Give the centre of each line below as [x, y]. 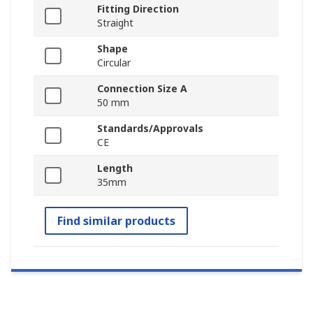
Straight [115, 22]
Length [115, 168]
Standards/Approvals [150, 128]
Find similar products [116, 220]
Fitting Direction [138, 8]
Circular [114, 62]
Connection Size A [142, 88]
